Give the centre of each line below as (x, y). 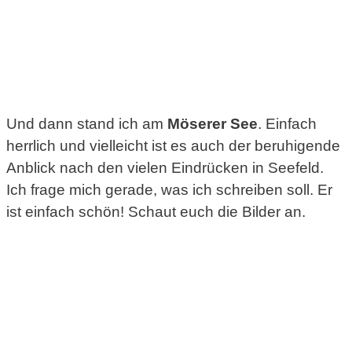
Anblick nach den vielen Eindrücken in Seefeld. (165, 168)
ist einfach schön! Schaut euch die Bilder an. (156, 212)
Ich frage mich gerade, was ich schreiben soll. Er (169, 190)
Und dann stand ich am (87, 124)
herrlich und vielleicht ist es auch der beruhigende (173, 146)
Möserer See (213, 124)
